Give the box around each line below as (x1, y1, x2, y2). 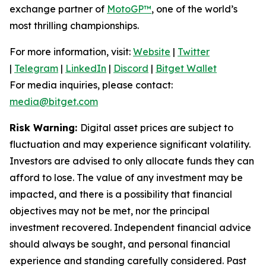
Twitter (178, 45, 210, 58)
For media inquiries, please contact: (9, 78, 173, 91)
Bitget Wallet (156, 62, 217, 74)
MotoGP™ (107, 2, 151, 15)
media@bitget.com (9, 95, 98, 107)
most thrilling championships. (9, 19, 139, 31)
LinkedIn (65, 62, 106, 74)
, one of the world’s (151, 2, 237, 15)
